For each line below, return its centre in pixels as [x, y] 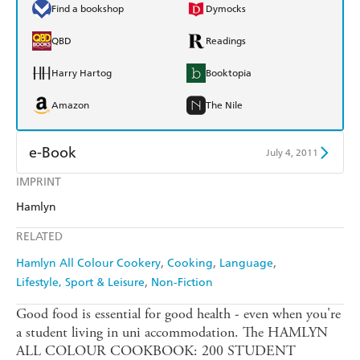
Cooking [190, 264]
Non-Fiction [182, 283]
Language [246, 264]
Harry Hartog [82, 74]
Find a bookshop [88, 9]
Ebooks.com [77, 254]
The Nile [224, 106]
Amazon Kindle [85, 189]
